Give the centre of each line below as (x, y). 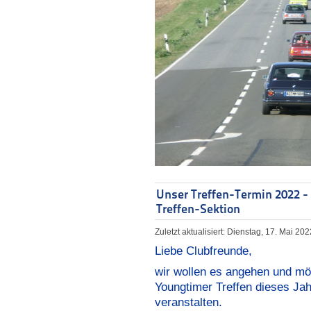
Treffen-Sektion (198, 209)
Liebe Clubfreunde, (203, 251)
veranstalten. (188, 302)
